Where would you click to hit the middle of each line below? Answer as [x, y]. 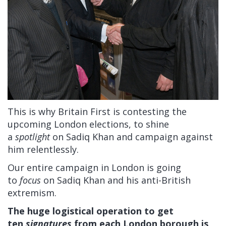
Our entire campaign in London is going [94, 167]
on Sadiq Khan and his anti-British [116, 180]
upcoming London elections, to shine [88, 124]
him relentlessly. [43, 149]
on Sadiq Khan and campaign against [133, 136]
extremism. [32, 192]
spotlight [33, 136]
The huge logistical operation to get [91, 211]
